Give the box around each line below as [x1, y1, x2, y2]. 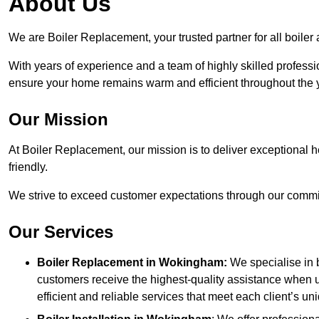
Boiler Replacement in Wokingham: [37, 256, 227, 269]
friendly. [9, 161, 51, 174]
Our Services [9, 222, 113, 242]
